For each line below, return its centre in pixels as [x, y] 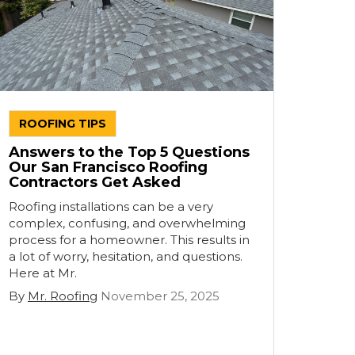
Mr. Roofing [63, 296]
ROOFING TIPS [63, 124]
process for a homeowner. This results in [129, 240]
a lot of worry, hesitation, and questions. [126, 256]
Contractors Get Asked [95, 182]
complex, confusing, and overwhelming [127, 223]
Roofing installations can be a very [111, 206]
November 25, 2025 [160, 296]
